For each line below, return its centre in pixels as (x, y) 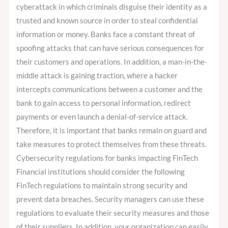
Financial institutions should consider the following (101, 172)
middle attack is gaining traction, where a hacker (97, 76)
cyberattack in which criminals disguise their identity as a (112, 7)
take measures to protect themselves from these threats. (112, 145)
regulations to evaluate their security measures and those (113, 213)
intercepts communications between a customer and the (110, 90)
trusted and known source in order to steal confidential (107, 21)
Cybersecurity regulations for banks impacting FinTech (107, 158)
